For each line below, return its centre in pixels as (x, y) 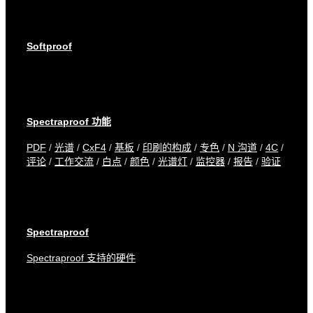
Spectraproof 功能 (69, 122)
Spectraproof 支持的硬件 (81, 257)
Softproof (49, 46)
